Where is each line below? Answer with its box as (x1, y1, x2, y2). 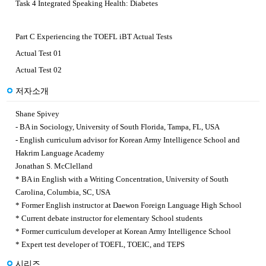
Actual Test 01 (15, 49, 62, 58)
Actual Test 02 (15, 65, 62, 75)
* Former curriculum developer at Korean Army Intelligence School (15, 227, 231, 236)
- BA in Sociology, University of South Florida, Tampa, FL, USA (15, 122, 220, 132)
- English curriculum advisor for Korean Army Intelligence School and (15, 135, 240, 145)
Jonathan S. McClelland (15, 161, 93, 171)
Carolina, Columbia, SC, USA (15, 188, 110, 197)
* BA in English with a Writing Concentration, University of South (15, 175, 229, 184)
